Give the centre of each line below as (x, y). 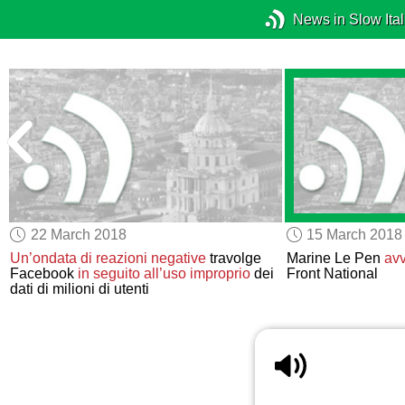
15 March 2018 (354, 234)
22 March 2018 (78, 234)
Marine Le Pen (335, 259)
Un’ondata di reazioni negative (108, 259)
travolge (234, 259)
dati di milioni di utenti (80, 289)
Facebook (44, 274)
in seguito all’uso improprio (165, 274)
